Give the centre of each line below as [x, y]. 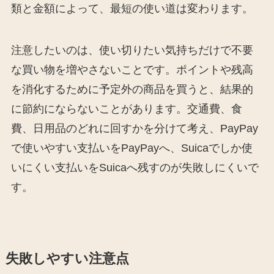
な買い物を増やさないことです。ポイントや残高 [132, 69]
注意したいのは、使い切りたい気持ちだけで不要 [132, 50]
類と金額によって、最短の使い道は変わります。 [132, 8]
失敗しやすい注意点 [67, 258]
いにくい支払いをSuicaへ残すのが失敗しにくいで [135, 167]
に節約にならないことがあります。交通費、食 [126, 109]
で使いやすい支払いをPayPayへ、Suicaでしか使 [131, 148]
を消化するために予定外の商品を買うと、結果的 [132, 89]
